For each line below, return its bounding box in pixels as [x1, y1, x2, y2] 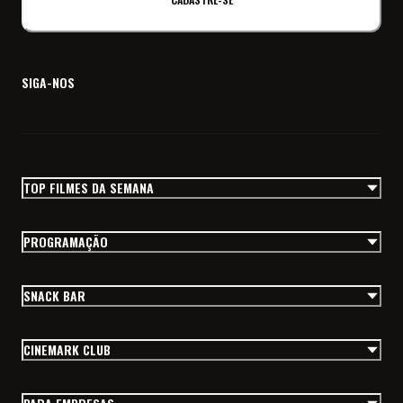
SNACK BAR [23, 286, 85, 305]
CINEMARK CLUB [23, 340, 111, 359]
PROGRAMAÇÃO [23, 232, 108, 251]
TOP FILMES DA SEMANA [23, 178, 154, 197]
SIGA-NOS [22, 73, 75, 92]
